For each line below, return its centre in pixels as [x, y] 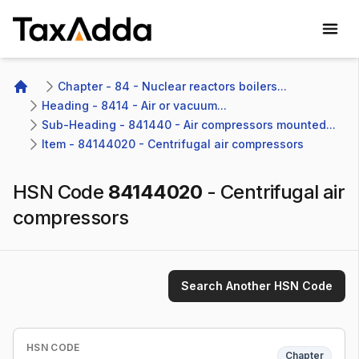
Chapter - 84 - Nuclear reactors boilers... [172, 86]
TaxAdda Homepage [74, 53]
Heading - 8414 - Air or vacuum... [134, 105]
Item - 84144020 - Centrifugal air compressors [173, 144]
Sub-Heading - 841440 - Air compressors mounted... [189, 125]
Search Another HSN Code [257, 286]
